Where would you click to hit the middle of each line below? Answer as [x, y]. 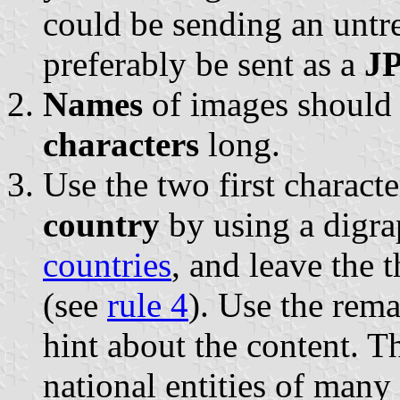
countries [107, 264]
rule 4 [148, 304]
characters [121, 144]
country [101, 224]
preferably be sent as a [204, 63]
